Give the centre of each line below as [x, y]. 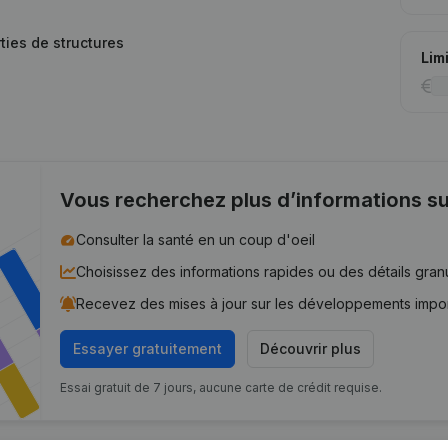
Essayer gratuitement [148, 348]
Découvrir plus [311, 348]
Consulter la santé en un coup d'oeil [196, 239]
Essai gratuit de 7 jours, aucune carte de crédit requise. [221, 387]
